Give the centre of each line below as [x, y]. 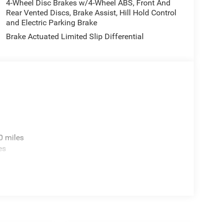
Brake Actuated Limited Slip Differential [75, 37]
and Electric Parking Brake [51, 23]
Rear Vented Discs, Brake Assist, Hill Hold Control [91, 13]
